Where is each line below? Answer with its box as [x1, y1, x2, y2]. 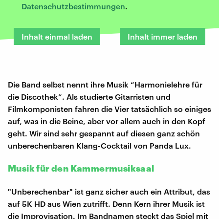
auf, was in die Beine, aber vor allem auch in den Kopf [8, 116, 205, 126]
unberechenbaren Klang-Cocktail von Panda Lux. [8, 141, 191, 151]
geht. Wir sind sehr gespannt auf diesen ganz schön [8, 129, 200, 138]
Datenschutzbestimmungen [22, 1, 125, 11]
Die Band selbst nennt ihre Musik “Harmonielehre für [8, 80, 202, 89]
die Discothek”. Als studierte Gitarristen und [8, 92, 171, 102]
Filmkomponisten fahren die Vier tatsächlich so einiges [8, 104, 211, 114]
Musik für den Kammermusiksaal [8, 163, 154, 174]
